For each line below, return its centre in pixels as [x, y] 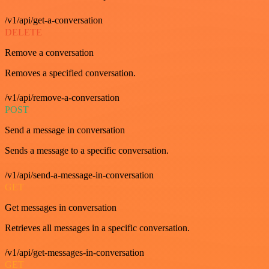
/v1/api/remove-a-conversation [62, 97]
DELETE [23, 32]
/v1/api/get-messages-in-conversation [74, 252]
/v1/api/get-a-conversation [54, 20]
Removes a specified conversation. [70, 73]
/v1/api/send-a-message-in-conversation [79, 175]
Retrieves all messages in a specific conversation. [97, 228]
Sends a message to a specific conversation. [87, 150]
